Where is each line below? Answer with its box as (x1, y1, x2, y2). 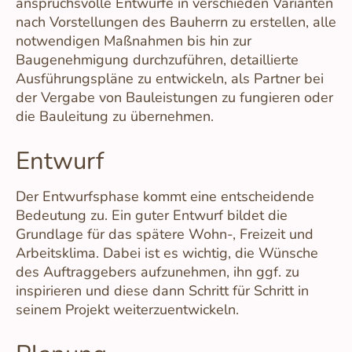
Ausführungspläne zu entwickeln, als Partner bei (16, 69, 324, 89)
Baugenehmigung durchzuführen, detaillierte (16, 50, 299, 70)
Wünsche (258, 244, 318, 263)
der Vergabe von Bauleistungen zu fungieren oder (16, 88, 333, 108)
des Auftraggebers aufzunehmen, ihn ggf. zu (16, 262, 299, 282)
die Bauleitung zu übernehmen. (16, 107, 214, 126)
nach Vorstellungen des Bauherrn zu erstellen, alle (16, 13, 336, 32)
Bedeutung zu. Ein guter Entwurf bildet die (16, 206, 288, 225)
